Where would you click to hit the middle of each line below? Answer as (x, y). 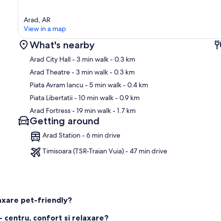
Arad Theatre (50, 72)
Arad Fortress (50, 111)
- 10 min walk (93, 98)
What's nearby (62, 45)
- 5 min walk (102, 85)
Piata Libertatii (51, 98)
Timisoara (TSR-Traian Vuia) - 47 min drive (105, 151)
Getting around (65, 121)
